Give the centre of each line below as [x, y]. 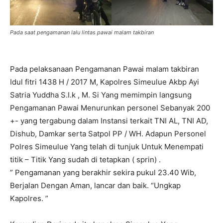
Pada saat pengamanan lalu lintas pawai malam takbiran [82, 32]
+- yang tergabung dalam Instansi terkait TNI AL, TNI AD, [109, 121]
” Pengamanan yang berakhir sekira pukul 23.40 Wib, [103, 172]
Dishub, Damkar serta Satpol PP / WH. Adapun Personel [108, 134]
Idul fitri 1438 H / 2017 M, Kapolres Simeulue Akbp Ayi [105, 82]
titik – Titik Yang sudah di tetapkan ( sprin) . [85, 160]
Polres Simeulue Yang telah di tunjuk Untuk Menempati [107, 147]
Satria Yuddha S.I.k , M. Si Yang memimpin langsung [101, 95]
